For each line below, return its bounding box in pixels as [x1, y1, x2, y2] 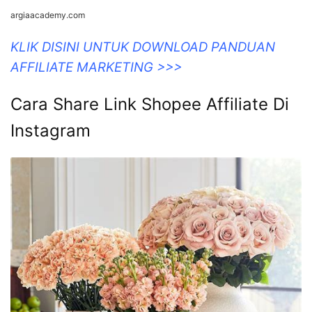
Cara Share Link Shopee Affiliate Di [10, 242, 289, 263]
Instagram [10, 269, 91, 290]
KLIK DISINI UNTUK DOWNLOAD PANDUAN [10, 187, 275, 204]
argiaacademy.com [10, 158, 85, 169]
